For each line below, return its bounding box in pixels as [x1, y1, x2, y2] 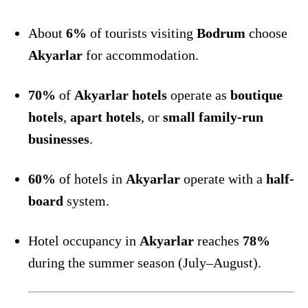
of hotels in [56, 170, 126, 186]
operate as [167, 87, 230, 102]
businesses [28, 131, 89, 146]
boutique [230, 87, 283, 102]
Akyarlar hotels [74, 87, 167, 102]
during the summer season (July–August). [28, 254, 261, 270]
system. [63, 192, 109, 208]
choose [245, 25, 287, 41]
